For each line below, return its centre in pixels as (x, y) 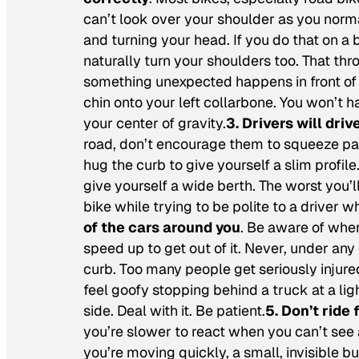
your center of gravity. (155, 123)
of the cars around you (162, 228)
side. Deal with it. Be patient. (174, 311)
